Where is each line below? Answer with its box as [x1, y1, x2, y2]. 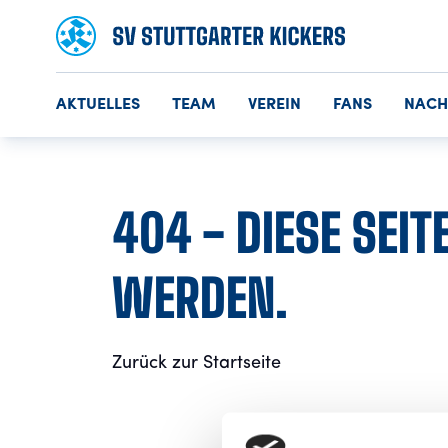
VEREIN [248, 97, 301, 113]
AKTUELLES [56, 97, 140, 113]
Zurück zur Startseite [112, 354, 281, 372]
